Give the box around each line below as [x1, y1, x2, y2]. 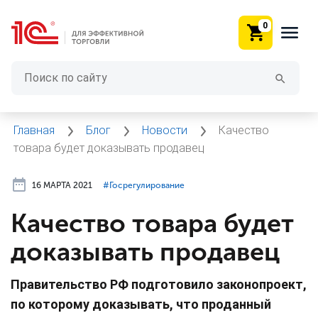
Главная [13, 124, 57, 137]
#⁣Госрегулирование [103, 180, 185, 190]
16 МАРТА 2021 [32, 180, 92, 190]
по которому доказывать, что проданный [11, 296, 271, 312]
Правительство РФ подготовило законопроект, [11, 276, 307, 292]
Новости [142, 124, 190, 137]
